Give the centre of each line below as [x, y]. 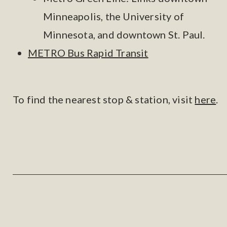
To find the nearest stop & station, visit [104, 99]
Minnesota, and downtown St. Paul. [124, 34]
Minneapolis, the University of [113, 16]
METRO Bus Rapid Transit [88, 53]
